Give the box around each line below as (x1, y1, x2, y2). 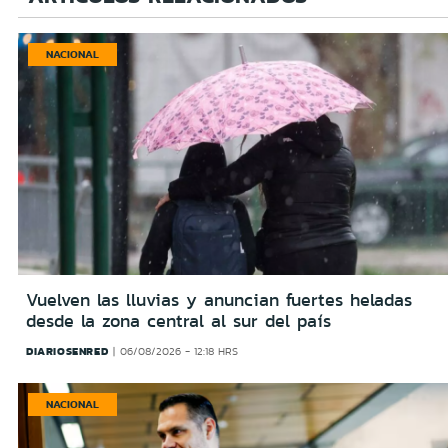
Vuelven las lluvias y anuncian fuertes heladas (26, 287, 412, 314)
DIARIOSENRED (26, 343, 109, 360)
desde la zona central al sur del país (26, 308, 331, 335)
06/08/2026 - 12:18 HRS (119, 344, 238, 360)
